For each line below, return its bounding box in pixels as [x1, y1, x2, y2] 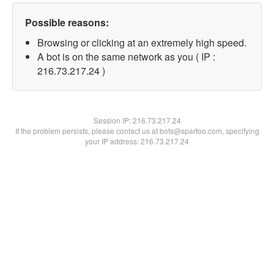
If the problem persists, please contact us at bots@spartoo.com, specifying [15, 125, 259, 136]
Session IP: [93, 115, 133, 125]
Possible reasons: [25, 15, 109, 29]
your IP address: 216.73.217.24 [85, 136, 189, 146]
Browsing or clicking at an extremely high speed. [37, 35, 246, 50]
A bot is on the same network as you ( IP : [37, 50, 215, 64]
